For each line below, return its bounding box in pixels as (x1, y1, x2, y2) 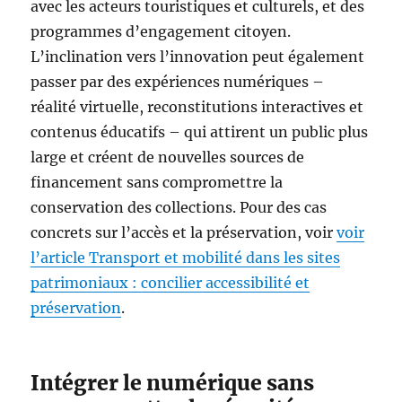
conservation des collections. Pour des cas (31, 198, 328, 216)
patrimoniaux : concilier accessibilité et (31, 274, 310, 292)
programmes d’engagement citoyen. (31, 22, 292, 40)
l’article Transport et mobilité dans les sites (31, 249, 341, 267)
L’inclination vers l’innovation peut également (31, 48, 365, 66)
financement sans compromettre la (31, 173, 284, 191)
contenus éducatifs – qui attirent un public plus (31, 123, 369, 141)
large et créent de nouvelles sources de (31, 148, 305, 166)
